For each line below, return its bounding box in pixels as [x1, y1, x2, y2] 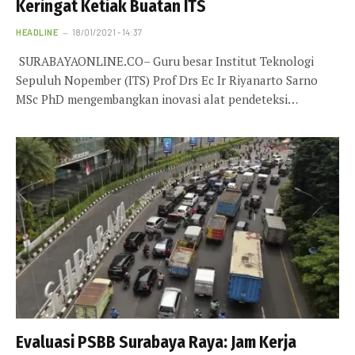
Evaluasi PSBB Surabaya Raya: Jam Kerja [16, 332, 296, 353]
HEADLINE [16, 26, 59, 37]
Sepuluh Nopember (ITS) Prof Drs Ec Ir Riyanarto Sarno [16, 71, 318, 88]
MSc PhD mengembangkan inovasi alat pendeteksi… [16, 90, 298, 107]
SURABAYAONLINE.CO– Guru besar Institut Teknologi [16, 52, 314, 69]
